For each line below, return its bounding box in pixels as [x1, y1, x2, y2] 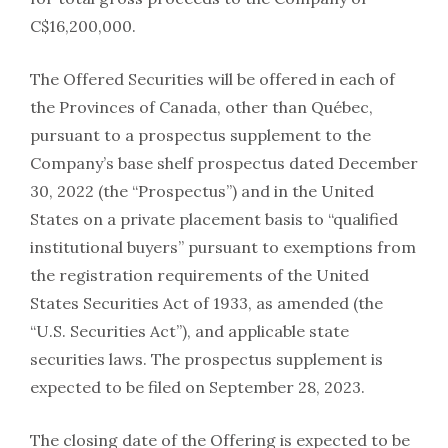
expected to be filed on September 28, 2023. [30, 377, 365, 398]
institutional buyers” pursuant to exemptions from [30, 237, 416, 258]
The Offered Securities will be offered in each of [30, 69, 395, 90]
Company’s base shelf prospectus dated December [30, 153, 418, 174]
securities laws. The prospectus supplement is [30, 349, 383, 370]
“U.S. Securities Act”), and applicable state [30, 321, 349, 342]
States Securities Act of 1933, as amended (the [30, 293, 383, 314]
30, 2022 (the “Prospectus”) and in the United [30, 181, 374, 202]
